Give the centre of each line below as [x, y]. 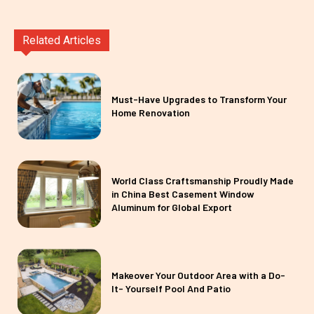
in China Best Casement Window [183, 194]
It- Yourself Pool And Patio [171, 289]
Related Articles [62, 40]
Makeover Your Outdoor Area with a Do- [199, 275]
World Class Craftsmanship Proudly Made [203, 181]
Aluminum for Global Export [172, 207]
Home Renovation [151, 113]
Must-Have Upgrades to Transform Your [199, 100]
